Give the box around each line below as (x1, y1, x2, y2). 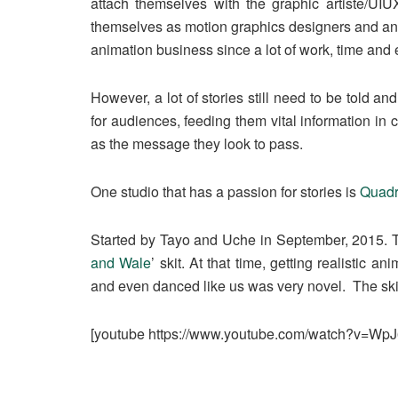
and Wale (91, 252, 152, 274)
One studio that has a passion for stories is (91, 181, 360, 203)
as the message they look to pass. (91, 133, 303, 155)
